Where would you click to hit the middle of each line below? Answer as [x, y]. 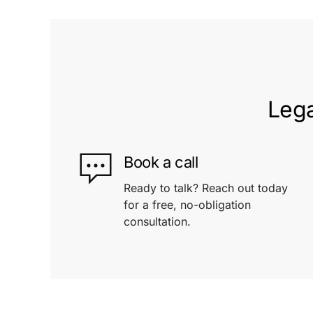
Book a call [161, 162]
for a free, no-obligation [187, 205]
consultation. [157, 221]
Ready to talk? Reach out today [206, 188]
